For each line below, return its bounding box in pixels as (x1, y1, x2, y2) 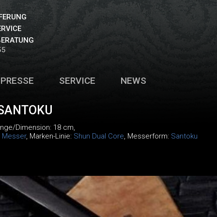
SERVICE (59, 75, 95, 86)
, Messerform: (124, 132, 171, 140)
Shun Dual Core (73, 132, 124, 140)
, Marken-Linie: (26, 132, 74, 140)
